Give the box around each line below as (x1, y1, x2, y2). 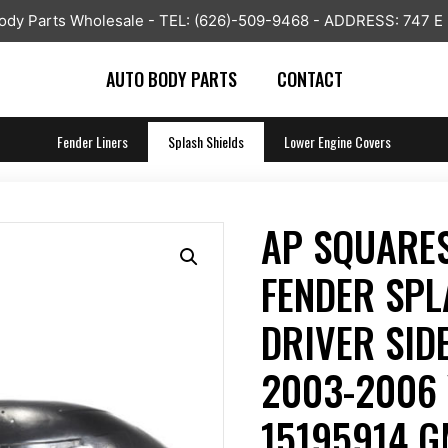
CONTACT (276, 66, 343, 92)
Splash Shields (168, 131, 244, 152)
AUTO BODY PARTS (105, 66, 237, 92)
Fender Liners (57, 131, 128, 152)
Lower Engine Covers (284, 131, 391, 152)
